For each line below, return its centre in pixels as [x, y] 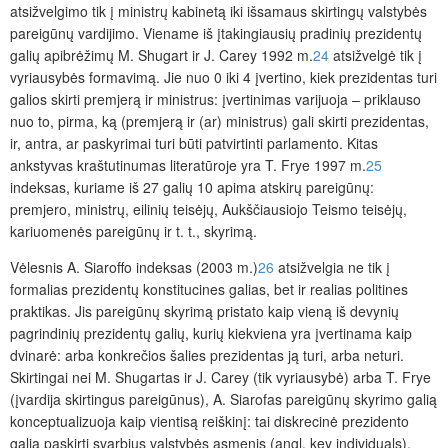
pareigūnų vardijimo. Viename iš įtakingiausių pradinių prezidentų [216, 33]
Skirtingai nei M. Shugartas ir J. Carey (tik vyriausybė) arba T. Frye [220, 377]
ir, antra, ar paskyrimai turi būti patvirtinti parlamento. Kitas [194, 143]
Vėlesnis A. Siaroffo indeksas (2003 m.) [134, 267]
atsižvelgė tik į [375, 55]
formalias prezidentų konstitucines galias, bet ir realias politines [209, 289]
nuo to [30, 121]
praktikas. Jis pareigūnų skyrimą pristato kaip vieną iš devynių [204, 311]
